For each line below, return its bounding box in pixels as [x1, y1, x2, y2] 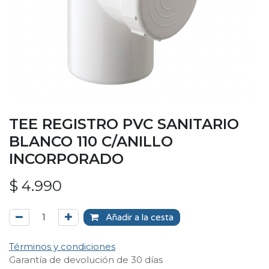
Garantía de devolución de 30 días [9, 254, 163, 265]
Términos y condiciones [9, 241, 115, 252]
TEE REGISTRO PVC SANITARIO [9, 115, 239, 133]
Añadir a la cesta [103, 212, 174, 223]
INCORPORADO [9, 150, 124, 168]
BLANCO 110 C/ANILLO [9, 132, 173, 150]
